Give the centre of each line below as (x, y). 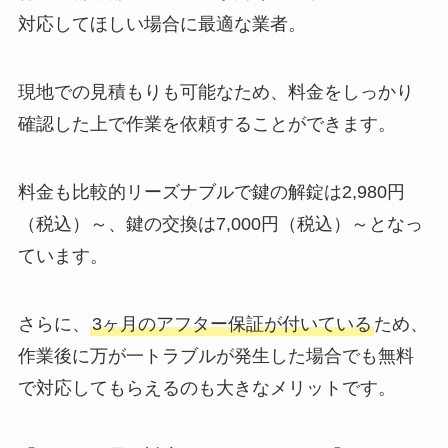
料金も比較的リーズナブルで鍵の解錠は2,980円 (211, 191)
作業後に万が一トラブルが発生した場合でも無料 (215, 355)
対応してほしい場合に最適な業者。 (161, 24)
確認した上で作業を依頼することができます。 (206, 124)
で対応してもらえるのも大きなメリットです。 (206, 387)
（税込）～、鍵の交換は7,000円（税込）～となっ (220, 223)
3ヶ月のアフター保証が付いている (231, 323)
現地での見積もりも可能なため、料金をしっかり (215, 92)
